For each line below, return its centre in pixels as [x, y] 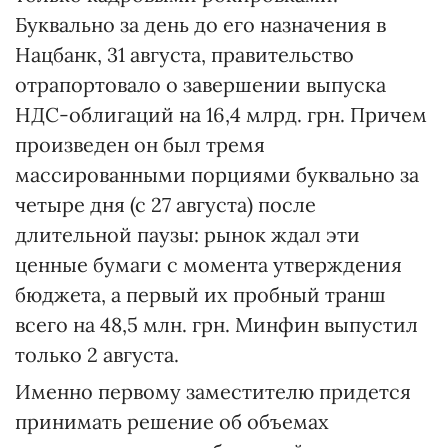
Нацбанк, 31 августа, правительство [184, 54]
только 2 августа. [97, 354]
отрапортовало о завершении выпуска [200, 84]
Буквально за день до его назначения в [200, 24]
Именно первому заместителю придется [213, 391]
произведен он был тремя [140, 144]
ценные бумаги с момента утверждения [208, 264]
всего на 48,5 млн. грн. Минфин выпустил [216, 324]
